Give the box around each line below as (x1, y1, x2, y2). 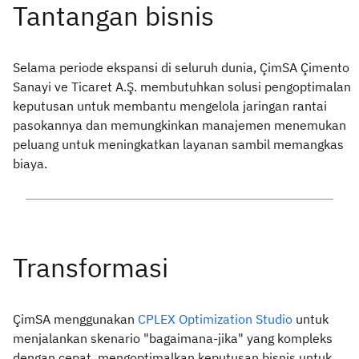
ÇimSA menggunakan (13, 310, 138, 327)
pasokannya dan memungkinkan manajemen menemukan (13, 116, 346, 133)
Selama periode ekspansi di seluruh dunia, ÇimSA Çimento (13, 58, 349, 75)
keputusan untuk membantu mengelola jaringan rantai (13, 97, 327, 114)
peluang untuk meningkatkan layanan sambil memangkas (13, 135, 344, 152)
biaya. (13, 155, 47, 171)
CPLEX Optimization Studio (138, 310, 292, 327)
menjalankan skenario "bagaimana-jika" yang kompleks (13, 329, 333, 346)
